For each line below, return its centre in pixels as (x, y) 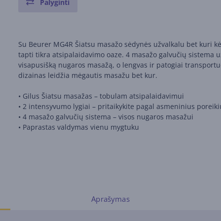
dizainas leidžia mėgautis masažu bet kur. (88, 75)
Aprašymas (110, 199)
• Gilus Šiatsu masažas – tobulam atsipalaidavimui (101, 96)
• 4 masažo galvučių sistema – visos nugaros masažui (106, 117)
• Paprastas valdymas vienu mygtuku (79, 127)
